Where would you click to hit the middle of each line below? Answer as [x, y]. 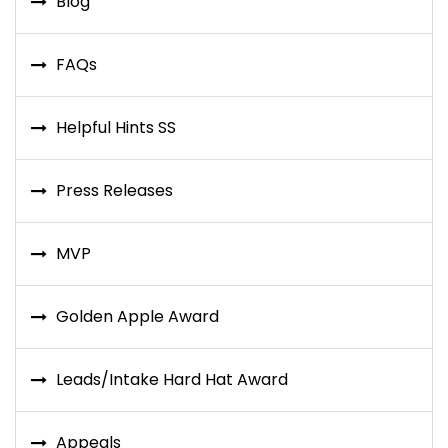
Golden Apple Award [137, 317]
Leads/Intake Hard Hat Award [172, 380]
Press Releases [114, 191]
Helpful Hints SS [116, 128]
